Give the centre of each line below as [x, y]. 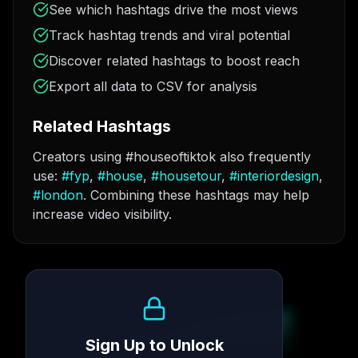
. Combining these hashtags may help [196, 195]
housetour [190, 176]
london [62, 195]
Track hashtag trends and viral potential [169, 35]
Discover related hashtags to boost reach [174, 61]
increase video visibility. [102, 214]
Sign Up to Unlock [154, 345]
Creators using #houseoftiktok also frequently [172, 157]
